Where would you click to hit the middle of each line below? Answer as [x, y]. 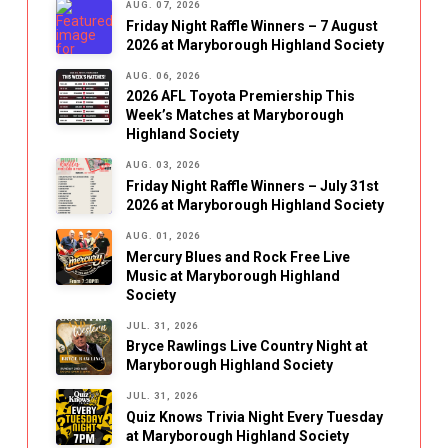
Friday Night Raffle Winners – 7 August [251, 25]
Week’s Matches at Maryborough [234, 115]
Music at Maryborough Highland [232, 275]
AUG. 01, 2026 [163, 235]
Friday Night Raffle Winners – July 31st [252, 185]
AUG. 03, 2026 [163, 165]
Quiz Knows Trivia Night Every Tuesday [254, 416]
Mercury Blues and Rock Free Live [237, 256]
